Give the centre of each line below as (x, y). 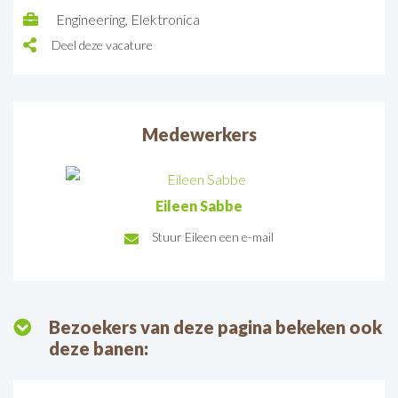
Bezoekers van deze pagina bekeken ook (215, 326)
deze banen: (99, 348)
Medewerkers (199, 134)
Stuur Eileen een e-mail (213, 237)
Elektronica (165, 19)
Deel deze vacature (102, 45)
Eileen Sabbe (199, 206)
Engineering (91, 19)
